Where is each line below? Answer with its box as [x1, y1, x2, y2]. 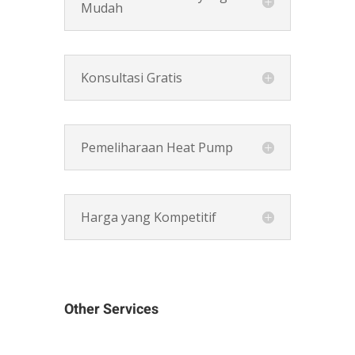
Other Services [63, 298, 158, 320]
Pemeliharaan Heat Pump [80, 138, 233, 156]
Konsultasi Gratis [80, 68, 182, 86]
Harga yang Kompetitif [80, 208, 216, 226]
